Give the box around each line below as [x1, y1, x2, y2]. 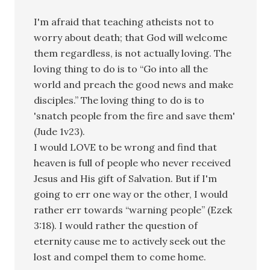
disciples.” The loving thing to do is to [34, 93, 205, 106]
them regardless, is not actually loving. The [34, 46, 232, 59]
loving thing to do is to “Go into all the [34, 62, 209, 75]
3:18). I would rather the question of [34, 219, 198, 231]
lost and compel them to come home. [34, 250, 207, 263]
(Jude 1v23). [34, 125, 86, 137]
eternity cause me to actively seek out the [34, 234, 226, 247]
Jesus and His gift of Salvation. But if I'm [34, 172, 218, 184]
